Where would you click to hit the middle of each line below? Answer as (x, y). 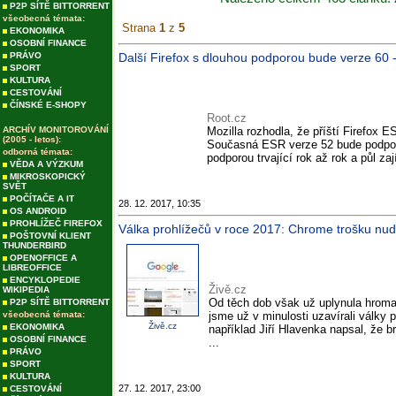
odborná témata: (38, 152)
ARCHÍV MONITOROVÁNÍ (56, 129)
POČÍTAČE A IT (42, 198)
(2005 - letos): (32, 139)
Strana (141, 28)
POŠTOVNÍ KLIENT (50, 236)
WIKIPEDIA (26, 289)
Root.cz (227, 118)
